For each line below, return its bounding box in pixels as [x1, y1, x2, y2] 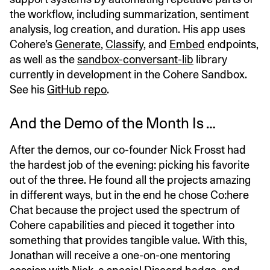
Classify [105, 38, 143, 51]
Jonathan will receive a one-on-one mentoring [10, 249, 230, 262]
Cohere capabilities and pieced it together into [10, 219, 234, 232]
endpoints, [205, 38, 259, 51]
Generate [55, 38, 101, 51]
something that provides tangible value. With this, [10, 234, 247, 247]
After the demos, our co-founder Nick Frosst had [10, 143, 246, 157]
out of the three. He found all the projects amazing [10, 174, 251, 187]
